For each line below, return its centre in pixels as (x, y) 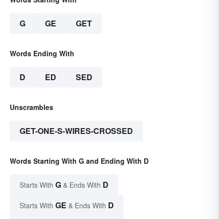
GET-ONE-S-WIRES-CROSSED (76, 131)
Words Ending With (42, 53)
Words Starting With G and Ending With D (79, 161)
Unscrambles (32, 107)
